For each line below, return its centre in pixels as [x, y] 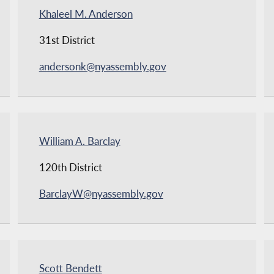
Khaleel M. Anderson [86, 14]
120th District [70, 168]
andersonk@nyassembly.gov [102, 67]
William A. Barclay [80, 141]
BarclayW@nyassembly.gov [101, 194]
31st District [67, 40]
